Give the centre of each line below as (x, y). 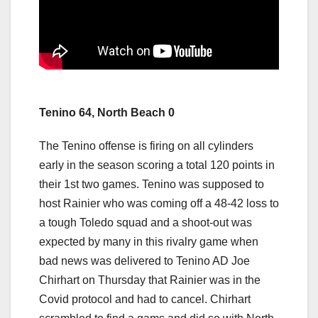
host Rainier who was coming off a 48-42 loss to (159, 204)
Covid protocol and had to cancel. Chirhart (145, 300)
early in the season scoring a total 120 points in (157, 165)
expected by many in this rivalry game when (149, 242)
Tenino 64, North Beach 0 (107, 113)
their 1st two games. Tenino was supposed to (152, 185)
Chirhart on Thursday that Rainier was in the (150, 280)
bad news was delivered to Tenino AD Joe (144, 261)
